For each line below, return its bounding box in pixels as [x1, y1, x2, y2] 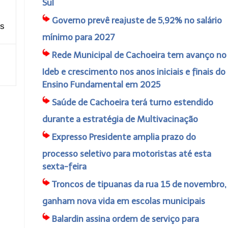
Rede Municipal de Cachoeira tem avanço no [51, 50, 226, 60]
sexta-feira [42, 161, 87, 172]
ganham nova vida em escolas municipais [42, 196, 205, 206]
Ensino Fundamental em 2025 [42, 79, 160, 90]
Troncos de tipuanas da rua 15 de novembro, [51, 179, 226, 189]
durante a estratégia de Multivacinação [42, 114, 198, 124]
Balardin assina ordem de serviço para [51, 214, 199, 224]
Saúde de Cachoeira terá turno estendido [51, 97, 213, 107]
